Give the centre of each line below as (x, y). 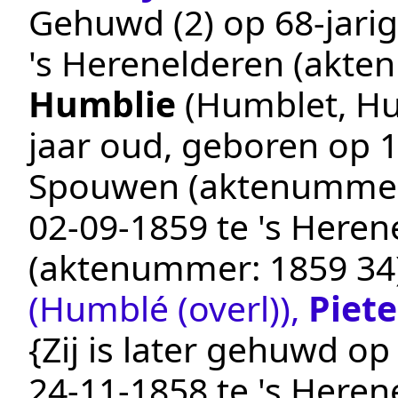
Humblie (102, 104)
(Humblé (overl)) (159, 308)
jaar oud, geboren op (204, 145)
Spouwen (104, 186)
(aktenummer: (149, 267)
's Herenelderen (156, 63)
